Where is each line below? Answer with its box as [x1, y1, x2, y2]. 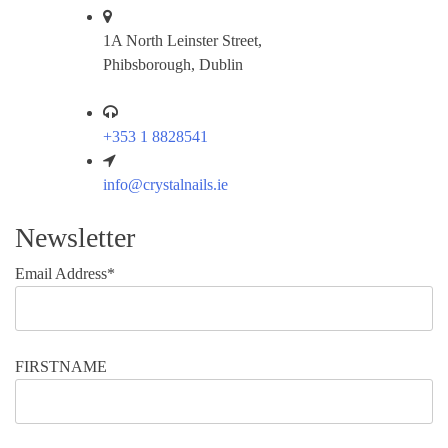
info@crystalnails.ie [103, 176, 228, 194]
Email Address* [15, 265, 115, 283]
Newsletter [15, 222, 135, 254]
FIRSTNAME [15, 358, 107, 376]
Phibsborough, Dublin [103, 56, 243, 74]
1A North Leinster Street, [103, 32, 262, 50]
